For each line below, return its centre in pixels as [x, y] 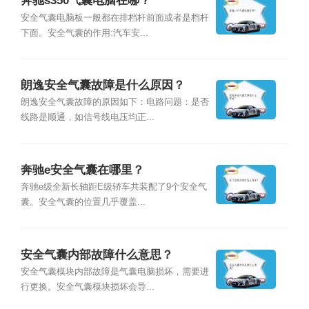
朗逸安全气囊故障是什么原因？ [102, 86]
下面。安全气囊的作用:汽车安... [84, 33]
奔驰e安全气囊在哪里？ [82, 170]
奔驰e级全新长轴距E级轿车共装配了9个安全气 [113, 187]
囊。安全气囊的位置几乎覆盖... [83, 202]
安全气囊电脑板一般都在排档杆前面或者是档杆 [114, 18]
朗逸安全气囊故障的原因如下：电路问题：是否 [114, 102]
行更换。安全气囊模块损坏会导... [87, 287]
